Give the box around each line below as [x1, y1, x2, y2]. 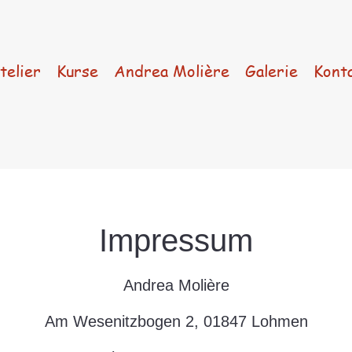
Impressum [99, 223, 253, 258]
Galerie [245, 60, 298, 82]
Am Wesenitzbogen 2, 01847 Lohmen [44, 313, 308, 330]
